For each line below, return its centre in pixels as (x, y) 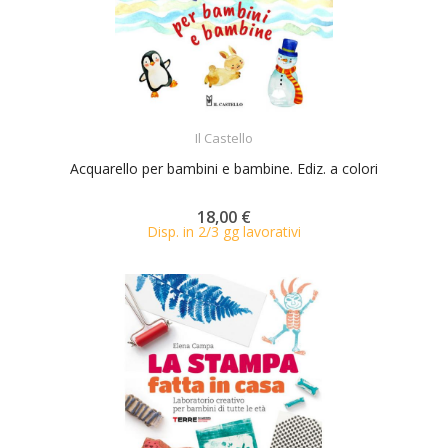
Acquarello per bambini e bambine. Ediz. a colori (224, 168)
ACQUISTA (242, 125)
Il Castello (224, 138)
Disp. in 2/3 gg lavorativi (224, 231)
